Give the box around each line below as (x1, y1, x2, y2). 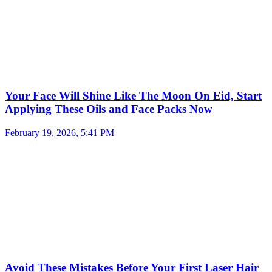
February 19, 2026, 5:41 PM (5, 127, 114, 138)
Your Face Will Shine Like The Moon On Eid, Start (5, 89, 262, 102)
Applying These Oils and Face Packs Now (5, 102, 212, 115)
